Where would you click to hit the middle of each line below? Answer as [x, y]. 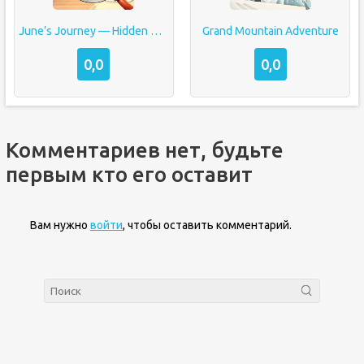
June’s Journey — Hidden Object [156, 31]
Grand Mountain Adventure [270, 31]
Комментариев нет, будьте [144, 150]
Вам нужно [60, 225]
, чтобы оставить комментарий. [207, 225]
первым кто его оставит [129, 174]
